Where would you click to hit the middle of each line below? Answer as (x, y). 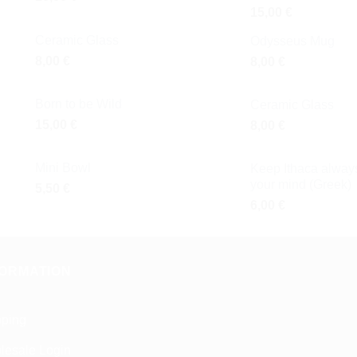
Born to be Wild (78, 104)
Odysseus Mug (292, 41)
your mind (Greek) (301, 185)
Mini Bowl (63, 168)
